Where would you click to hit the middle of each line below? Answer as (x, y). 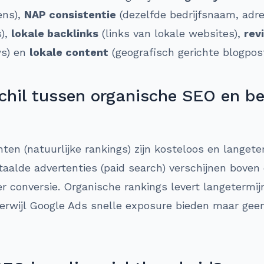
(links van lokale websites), (171, 33)
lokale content (69, 52)
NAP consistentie (70, 14)
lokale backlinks (55, 33)
